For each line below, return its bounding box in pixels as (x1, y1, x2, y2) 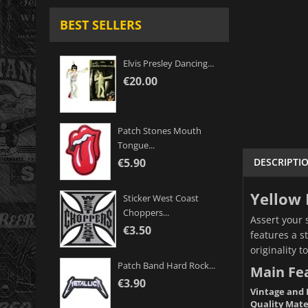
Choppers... (123, 206, 169, 219)
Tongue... (118, 139, 155, 152)
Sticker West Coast (123, 192, 199, 205)
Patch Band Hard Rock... (118, 259, 215, 272)
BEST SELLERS (60, 16, 142, 34)
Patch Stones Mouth (118, 124, 201, 137)
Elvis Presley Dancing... (123, 57, 214, 70)
